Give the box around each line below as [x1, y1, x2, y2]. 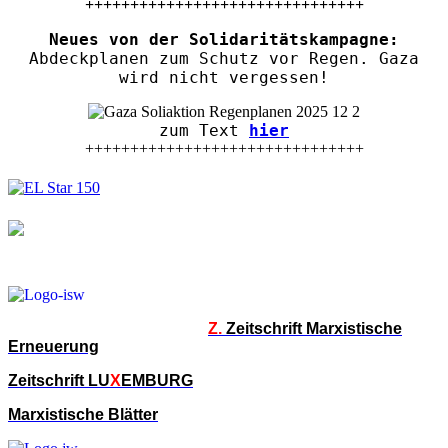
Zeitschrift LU [8, 371, 110, 389]
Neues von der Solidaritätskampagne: [49, 29, 399, 49]
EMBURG [121, 371, 193, 389]
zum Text [159, 120, 249, 140]
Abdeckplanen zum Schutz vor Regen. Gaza [29, 48, 419, 68]
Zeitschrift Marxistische [226, 319, 402, 337]
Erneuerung [8, 337, 99, 355]
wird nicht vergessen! [119, 67, 329, 87]
